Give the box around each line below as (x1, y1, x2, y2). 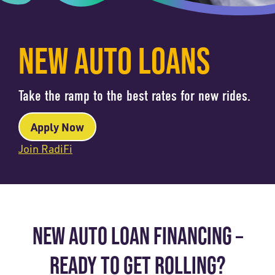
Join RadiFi (18, 141, 72, 155)
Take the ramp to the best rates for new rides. (18, 87, 250, 104)
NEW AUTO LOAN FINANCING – (32, 221, 243, 250)
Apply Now (31, 119, 84, 134)
